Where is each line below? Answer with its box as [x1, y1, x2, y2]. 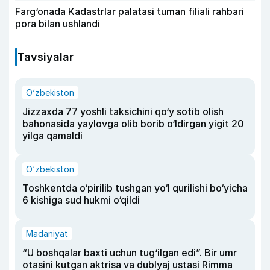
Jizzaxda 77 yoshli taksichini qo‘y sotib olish [22, 105, 224, 118]
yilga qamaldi [22, 130, 83, 142]
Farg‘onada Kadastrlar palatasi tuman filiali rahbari [15, 5, 244, 18]
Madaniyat [26, 228, 68, 239]
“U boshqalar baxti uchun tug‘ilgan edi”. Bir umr [22, 246, 237, 259]
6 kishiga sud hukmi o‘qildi [22, 194, 140, 207]
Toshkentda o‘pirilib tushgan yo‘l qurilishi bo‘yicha [22, 182, 248, 195]
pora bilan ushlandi [15, 17, 100, 30]
